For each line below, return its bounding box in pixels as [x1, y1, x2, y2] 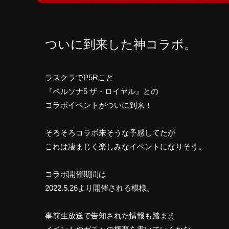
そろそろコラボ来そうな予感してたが [45, 128, 175, 138]
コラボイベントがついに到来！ [45, 101, 152, 110]
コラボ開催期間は [45, 170, 106, 179]
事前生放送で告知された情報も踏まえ [45, 211, 175, 220]
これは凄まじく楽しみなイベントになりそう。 [45, 142, 206, 151]
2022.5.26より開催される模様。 [45, 184, 154, 193]
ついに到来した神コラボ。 [45, 37, 196, 52]
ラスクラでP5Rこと [45, 73, 113, 82]
